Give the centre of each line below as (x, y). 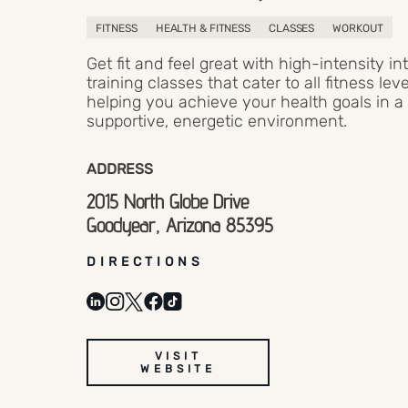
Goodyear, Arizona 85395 (180, 224)
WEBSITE (178, 368)
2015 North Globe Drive (168, 201)
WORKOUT (358, 29)
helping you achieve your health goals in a (245, 102)
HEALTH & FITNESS (203, 29)
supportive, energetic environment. (217, 122)
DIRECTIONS (145, 261)
